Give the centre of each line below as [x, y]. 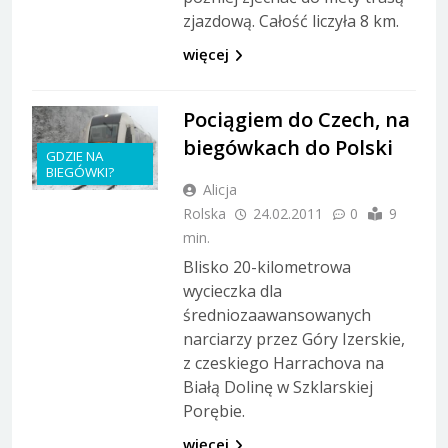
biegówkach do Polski [287, 147]
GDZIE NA [74, 156]
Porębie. [213, 410]
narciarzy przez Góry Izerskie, [293, 338]
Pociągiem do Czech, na [296, 119]
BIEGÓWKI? [80, 172]
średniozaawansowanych [276, 314]
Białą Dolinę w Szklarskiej [277, 386]
